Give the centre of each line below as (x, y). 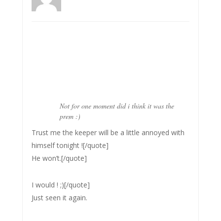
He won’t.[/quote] (59, 158)
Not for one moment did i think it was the (117, 106)
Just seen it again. (59, 197)
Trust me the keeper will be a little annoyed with (108, 132)
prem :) (70, 116)
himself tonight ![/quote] (70, 145)
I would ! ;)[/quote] (60, 184)
